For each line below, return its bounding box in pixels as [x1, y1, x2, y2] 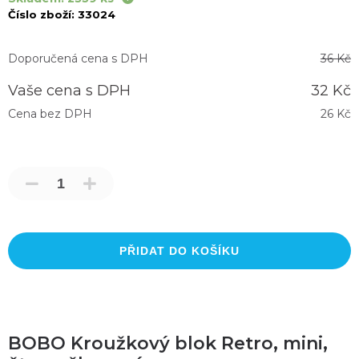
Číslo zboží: [8, 7, 75, 21]
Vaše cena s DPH [8, 81, 131, 99]
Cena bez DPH [8, 106, 92, 121]
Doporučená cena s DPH [8, 50, 148, 66]
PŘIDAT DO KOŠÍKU [119, 244, 240, 257]
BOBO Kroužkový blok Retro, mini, [8, 332, 328, 354]
